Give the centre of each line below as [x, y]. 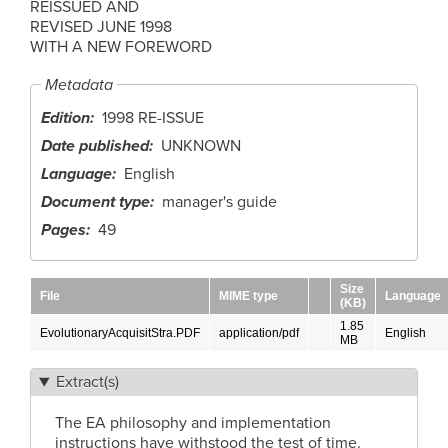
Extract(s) [87, 382]
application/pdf [259, 333]
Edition [65, 118]
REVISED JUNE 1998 [101, 27]
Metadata [79, 84]
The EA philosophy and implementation [193, 423]
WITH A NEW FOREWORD [121, 47]
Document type [95, 202]
